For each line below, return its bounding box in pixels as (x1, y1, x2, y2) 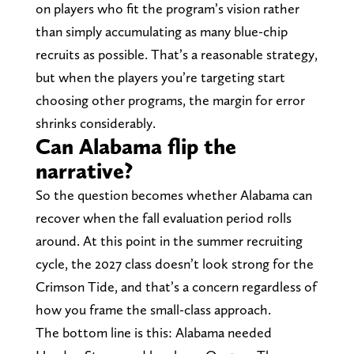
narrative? (35, 156, 133, 184)
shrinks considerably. (35, 114, 156, 131)
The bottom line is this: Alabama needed (35, 323, 272, 341)
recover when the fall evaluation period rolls (35, 209, 292, 226)
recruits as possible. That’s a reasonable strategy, (35, 45, 318, 62)
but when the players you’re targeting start (35, 68, 285, 85)
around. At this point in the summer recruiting (35, 232, 303, 249)
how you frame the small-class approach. (35, 300, 271, 318)
